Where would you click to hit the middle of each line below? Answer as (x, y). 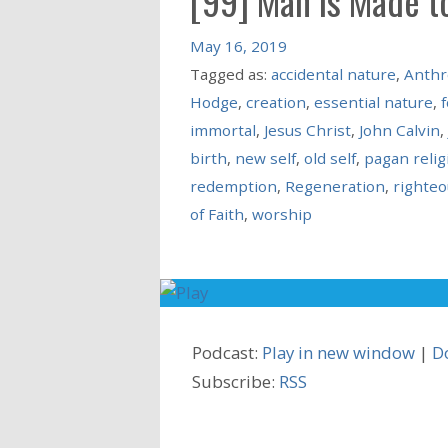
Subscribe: (235, 381)
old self (329, 157)
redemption (233, 185)
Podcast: (227, 352)
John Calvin (399, 129)
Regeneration (334, 185)
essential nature (373, 101)
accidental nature (333, 73)
